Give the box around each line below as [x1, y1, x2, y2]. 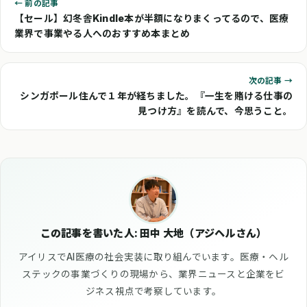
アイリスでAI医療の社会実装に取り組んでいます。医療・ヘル [19, 251, 288, 262]
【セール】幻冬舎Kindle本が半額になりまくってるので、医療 [14, 12, 289, 24]
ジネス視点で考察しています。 [85, 285, 222, 297]
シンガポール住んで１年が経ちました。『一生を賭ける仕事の [20, 90, 293, 101]
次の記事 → [248, 75, 293, 86]
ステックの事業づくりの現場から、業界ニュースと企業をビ [22, 268, 285, 280]
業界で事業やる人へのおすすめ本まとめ [14, 27, 191, 39]
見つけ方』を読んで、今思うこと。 [138, 105, 293, 116]
